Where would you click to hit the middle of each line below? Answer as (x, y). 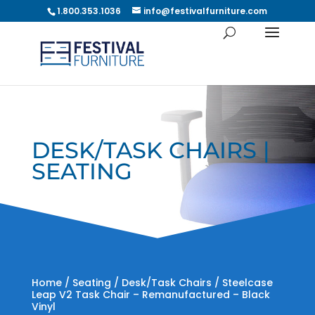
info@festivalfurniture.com (206, 11)
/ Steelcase (242, 283)
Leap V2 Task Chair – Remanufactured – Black (150, 295)
